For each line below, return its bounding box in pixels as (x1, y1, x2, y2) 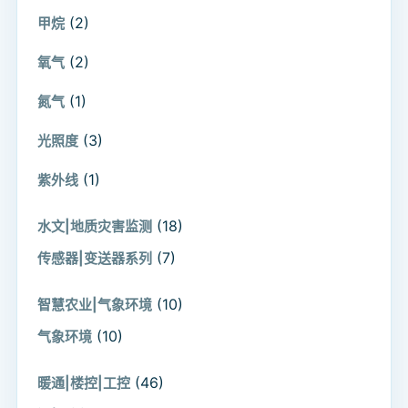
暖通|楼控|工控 (37, 373, 130, 392)
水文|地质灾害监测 (37, 217, 152, 235)
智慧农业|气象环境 (37, 295, 152, 313)
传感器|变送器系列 (37, 249, 152, 267)
